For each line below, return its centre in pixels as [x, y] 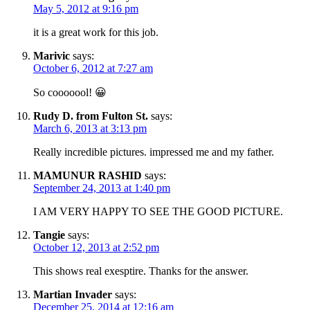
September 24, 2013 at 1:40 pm [102, 188]
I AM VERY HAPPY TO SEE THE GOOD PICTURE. [158, 211]
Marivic [52, 55]
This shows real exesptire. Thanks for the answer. [141, 271]
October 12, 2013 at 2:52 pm [96, 247]
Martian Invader [73, 294]
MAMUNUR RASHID [88, 175]
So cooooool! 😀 [70, 92]
